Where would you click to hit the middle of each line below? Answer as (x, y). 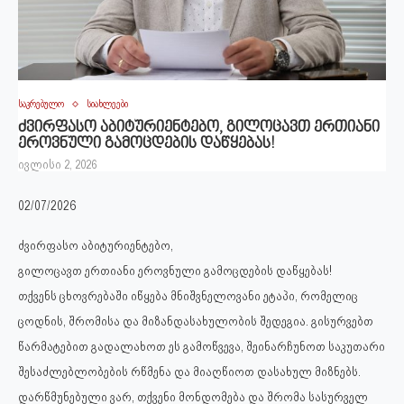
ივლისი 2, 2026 (57, 165)
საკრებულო (41, 104)
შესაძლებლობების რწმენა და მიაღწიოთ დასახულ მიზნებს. (189, 372)
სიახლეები (107, 104)
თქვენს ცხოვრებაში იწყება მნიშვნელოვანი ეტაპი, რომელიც (188, 296)
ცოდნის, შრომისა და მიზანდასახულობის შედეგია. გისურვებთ (196, 321)
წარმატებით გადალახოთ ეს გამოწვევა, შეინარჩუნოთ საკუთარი (202, 346)
